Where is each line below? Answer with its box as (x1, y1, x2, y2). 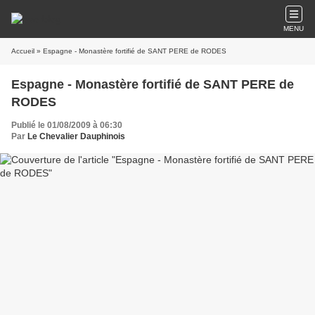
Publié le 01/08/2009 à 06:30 (11, 120, 122, 130)
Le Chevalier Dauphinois (27, 131, 125, 141)
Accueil (11, 47, 34, 55)
